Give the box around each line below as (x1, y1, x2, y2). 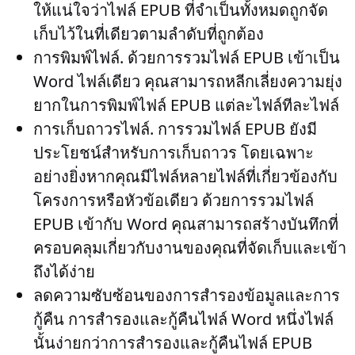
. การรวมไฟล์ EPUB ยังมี (150, 118, 317, 139)
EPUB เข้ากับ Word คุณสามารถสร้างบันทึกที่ (33, 213, 338, 235)
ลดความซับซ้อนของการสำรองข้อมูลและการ (33, 284, 340, 306)
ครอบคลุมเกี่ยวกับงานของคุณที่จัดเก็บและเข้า (33, 237, 346, 258)
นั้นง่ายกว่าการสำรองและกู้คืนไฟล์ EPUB (33, 332, 312, 353)
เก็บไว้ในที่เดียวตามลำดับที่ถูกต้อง (33, 23, 264, 44)
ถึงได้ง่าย (33, 261, 95, 282)
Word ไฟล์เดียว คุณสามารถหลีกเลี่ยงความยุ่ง (33, 71, 342, 92)
